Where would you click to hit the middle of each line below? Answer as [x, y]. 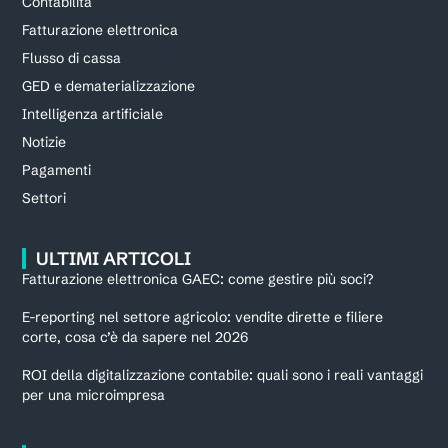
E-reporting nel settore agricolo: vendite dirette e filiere [203, 317]
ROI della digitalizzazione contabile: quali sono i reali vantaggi [223, 375]
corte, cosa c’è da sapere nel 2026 [135, 337]
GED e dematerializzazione [109, 86]
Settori [44, 198]
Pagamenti [57, 170]
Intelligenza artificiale [93, 114]
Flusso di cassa [72, 58]
